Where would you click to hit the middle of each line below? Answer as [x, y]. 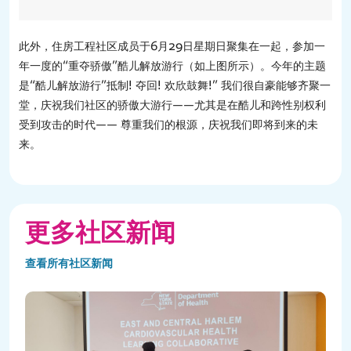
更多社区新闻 [100, 233]
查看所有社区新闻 [69, 263]
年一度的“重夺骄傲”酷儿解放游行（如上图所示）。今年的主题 [172, 65]
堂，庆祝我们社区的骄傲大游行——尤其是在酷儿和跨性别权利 [172, 105]
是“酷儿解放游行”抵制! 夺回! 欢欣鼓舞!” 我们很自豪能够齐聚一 [175, 85]
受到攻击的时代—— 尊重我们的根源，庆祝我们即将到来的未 [168, 124]
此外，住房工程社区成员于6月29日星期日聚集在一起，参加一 [172, 46]
